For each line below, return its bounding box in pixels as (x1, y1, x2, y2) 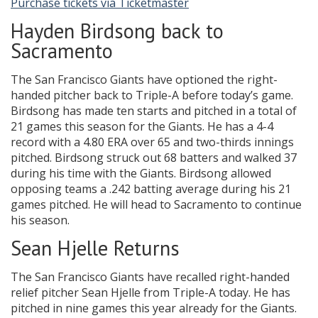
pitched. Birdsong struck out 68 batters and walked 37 (11, 150, 297, 166)
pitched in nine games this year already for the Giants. (11, 300, 297, 317)
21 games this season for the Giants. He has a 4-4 (11, 119, 273, 135)
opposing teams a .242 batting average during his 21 (11, 181, 291, 197)
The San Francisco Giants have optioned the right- (11, 72, 278, 88)
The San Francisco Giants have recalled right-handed (11, 269, 290, 285)
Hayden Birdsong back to (11, 18, 224, 45)
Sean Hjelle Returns (11, 235, 180, 262)
